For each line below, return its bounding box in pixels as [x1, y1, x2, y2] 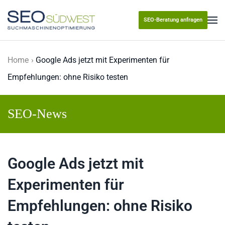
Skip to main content [23, 24, 115, 36]
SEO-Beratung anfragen [144, 17, 202, 24]
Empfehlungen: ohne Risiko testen [8, 72, 128, 82]
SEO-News [8, 106, 67, 121]
